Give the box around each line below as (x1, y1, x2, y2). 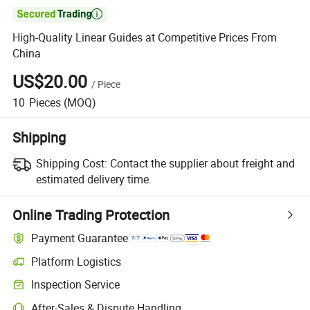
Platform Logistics (31, 253, 122, 269)
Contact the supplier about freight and (109, 155, 295, 171)
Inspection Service (31, 277, 120, 293)
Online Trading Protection (12, 205, 170, 224)
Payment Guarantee (31, 230, 129, 246)
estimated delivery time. (35, 171, 152, 187)
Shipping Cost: (35, 155, 107, 171)
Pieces (28, 94, 61, 110)
